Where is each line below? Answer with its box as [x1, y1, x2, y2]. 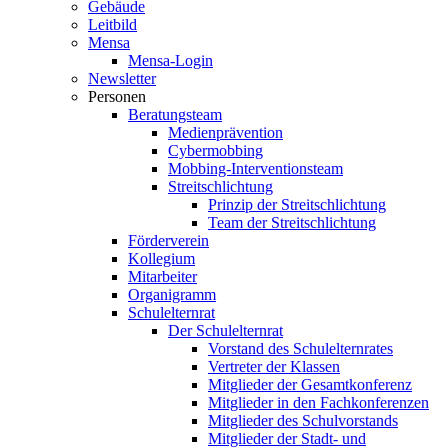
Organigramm [128, 285, 216, 303]
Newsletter [88, 69, 156, 87]
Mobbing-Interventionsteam [168, 159, 343, 177]
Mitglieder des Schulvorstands [208, 411, 398, 429]
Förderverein [128, 231, 209, 249]
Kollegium [128, 249, 195, 267]
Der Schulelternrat [168, 321, 283, 339]
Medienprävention [168, 123, 283, 141]
